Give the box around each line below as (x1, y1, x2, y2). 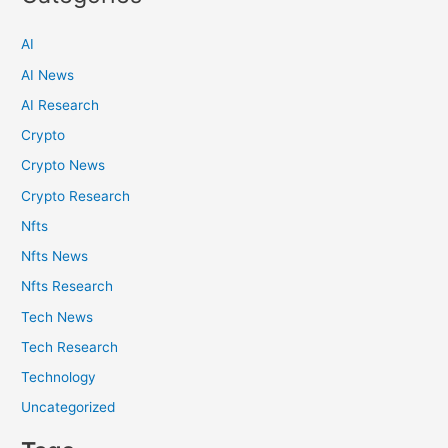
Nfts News (21, 248, 89, 265)
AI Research (21, 96, 100, 113)
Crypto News (21, 157, 106, 174)
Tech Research (21, 338, 119, 355)
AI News (21, 66, 75, 83)
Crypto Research (21, 187, 131, 204)
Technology (21, 369, 97, 386)
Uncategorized (21, 399, 116, 416)
